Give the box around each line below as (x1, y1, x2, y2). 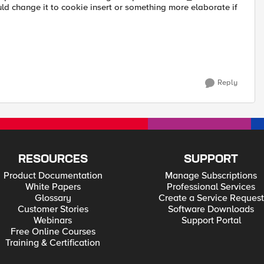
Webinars (34, 214, 72, 226)
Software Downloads (168, 203, 255, 215)
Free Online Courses (10, 226, 95, 237)
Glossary (34, 192, 71, 204)
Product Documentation (3, 170, 103, 181)
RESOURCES (18, 154, 88, 165)
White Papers (25, 181, 81, 193)
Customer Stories (17, 203, 88, 215)
